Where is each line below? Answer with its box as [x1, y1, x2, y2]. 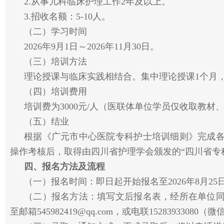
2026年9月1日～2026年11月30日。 [24, 41, 159, 51]
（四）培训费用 [24, 86, 87, 96]
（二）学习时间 [24, 26, 87, 36]
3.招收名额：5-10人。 [24, 11, 110, 21]
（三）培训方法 [24, 56, 87, 66]
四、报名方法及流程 [24, 161, 105, 171]
